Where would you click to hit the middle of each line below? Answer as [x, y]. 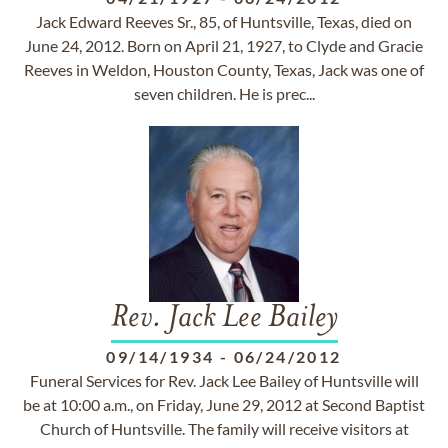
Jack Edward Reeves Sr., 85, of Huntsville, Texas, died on [224, 21]
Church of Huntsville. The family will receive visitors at [224, 428]
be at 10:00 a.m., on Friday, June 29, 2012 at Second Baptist [224, 404]
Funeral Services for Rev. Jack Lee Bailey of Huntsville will [224, 380]
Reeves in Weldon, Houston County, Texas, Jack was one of [224, 69]
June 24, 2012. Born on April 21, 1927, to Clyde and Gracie [224, 45]
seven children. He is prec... [224, 93]
